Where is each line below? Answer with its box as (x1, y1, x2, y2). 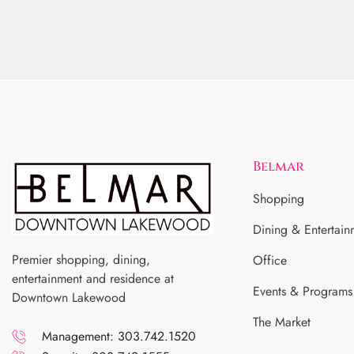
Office (253, 251, 287, 270)
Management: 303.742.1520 (41, 326, 196, 345)
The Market (253, 313, 311, 332)
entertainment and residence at (12, 269, 174, 288)
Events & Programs (253, 282, 352, 301)
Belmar (253, 157, 304, 176)
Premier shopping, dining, (12, 250, 150, 269)
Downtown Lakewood (12, 288, 126, 307)
